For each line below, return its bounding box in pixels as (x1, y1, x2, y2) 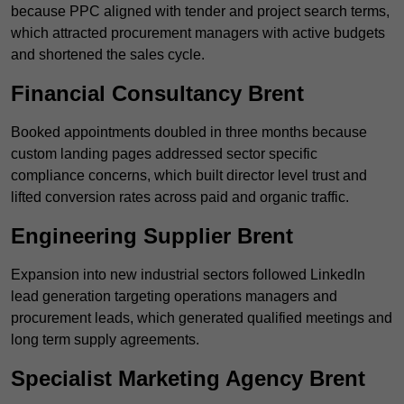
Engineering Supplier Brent (11, 224, 293, 249)
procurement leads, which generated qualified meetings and (11, 310, 392, 326)
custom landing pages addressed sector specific (11, 146, 317, 162)
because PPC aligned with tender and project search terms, (11, 4, 390, 20)
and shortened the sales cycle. (11, 47, 205, 63)
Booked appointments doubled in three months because (11, 124, 367, 141)
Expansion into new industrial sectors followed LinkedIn (11, 267, 365, 283)
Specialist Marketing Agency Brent (11, 366, 365, 391)
